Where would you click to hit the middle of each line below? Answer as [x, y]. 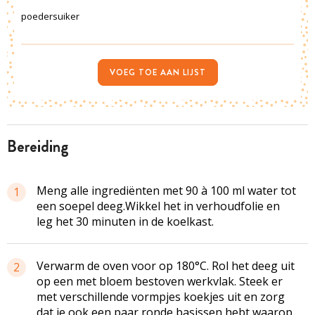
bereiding [43, 147]
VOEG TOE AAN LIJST [157, 72]
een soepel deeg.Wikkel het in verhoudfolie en [158, 206]
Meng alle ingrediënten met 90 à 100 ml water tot [166, 191]
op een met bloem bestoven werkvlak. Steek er [160, 281]
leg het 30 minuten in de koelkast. [125, 221]
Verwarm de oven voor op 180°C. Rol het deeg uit [166, 266]
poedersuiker [50, 16]
